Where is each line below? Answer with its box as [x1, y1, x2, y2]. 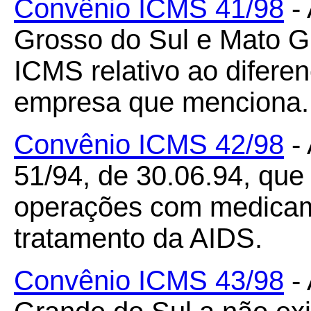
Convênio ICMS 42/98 [14, 129, 284, 160]
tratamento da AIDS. [14, 223, 262, 253]
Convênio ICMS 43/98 [14, 265, 284, 296]
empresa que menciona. [14, 87, 309, 117]
